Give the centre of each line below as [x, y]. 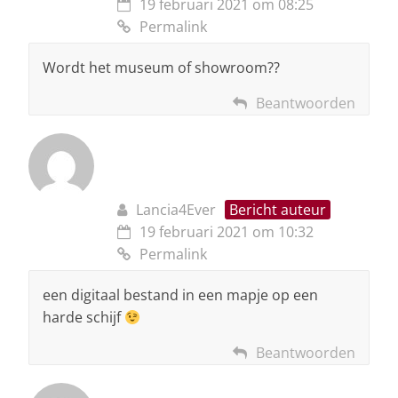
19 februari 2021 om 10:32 [227, 231]
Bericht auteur [278, 209]
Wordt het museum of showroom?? [161, 67]
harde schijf [84, 317]
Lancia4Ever [176, 209]
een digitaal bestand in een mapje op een [180, 295]
